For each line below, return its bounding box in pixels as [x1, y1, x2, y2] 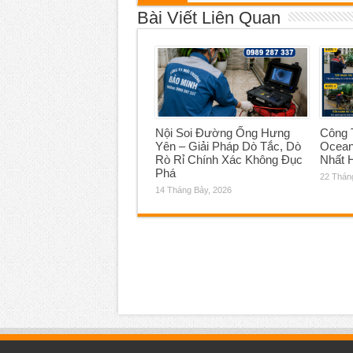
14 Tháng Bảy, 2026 [154, 185, 232, 195]
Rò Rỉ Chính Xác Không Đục [154, 153, 303, 167]
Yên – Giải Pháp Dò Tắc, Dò [154, 139, 301, 154]
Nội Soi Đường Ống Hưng [154, 126, 290, 140]
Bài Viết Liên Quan [136, 7, 281, 28]
